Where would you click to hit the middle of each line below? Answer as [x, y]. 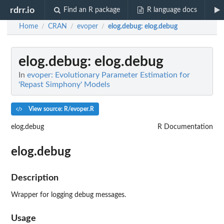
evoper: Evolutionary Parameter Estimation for [108, 75]
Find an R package [92, 10]
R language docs [172, 10]
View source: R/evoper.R [60, 109]
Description [35, 177]
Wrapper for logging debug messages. [68, 195]
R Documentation [185, 127]
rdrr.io [22, 10]
